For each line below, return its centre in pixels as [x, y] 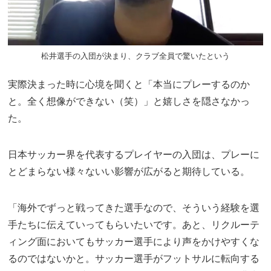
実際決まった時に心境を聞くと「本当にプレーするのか [129, 84]
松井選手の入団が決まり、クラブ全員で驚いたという [135, 56]
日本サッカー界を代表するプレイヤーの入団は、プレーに [134, 154]
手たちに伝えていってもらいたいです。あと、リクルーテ [134, 224]
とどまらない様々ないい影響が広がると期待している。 [129, 171]
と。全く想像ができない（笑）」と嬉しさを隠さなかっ [129, 101]
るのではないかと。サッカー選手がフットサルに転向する [134, 258]
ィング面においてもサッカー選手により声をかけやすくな [134, 241]
